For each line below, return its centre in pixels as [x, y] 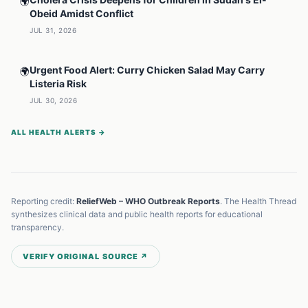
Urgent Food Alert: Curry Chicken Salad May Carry [147, 70]
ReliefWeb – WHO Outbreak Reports [148, 201]
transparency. [37, 227]
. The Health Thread [258, 201]
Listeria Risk [58, 84]
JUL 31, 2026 [53, 30]
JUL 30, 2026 [53, 100]
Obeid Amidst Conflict [81, 13]
